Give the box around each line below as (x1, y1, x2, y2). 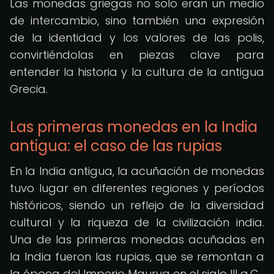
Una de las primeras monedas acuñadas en (10, 232, 264, 247)
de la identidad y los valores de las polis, (10, 30, 264, 45)
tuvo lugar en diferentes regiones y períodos (10, 180, 264, 196)
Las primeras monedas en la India (10, 117, 257, 137)
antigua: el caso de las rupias (10, 136, 222, 156)
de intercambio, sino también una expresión (10, 13, 264, 28)
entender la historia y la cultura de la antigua (10, 64, 264, 80)
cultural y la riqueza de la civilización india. (10, 215, 264, 230)
